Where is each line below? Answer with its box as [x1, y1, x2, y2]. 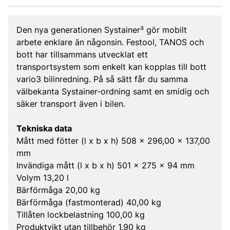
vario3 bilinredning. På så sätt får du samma [16, 74, 188, 84]
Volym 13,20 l [16, 172, 69, 183]
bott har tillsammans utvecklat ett [16, 49, 148, 60]
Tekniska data [16, 123, 72, 133]
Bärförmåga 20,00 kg [16, 185, 100, 195]
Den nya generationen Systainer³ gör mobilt [16, 25, 187, 35]
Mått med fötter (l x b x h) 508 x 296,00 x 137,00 [16, 136, 210, 146]
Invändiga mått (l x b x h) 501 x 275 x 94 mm [16, 160, 195, 170]
